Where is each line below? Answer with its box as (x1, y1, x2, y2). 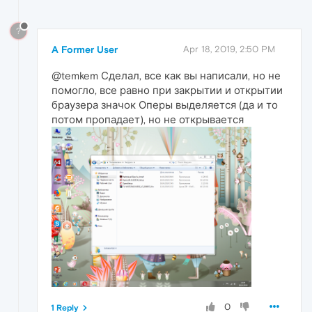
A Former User (52, 43, 118, 55)
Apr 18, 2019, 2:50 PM (183, 43, 275, 54)
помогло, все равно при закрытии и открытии (52, 84, 283, 96)
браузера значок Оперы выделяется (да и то (52, 98, 278, 111)
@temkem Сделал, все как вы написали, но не (52, 69, 281, 81)
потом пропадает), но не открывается (52, 113, 244, 125)
